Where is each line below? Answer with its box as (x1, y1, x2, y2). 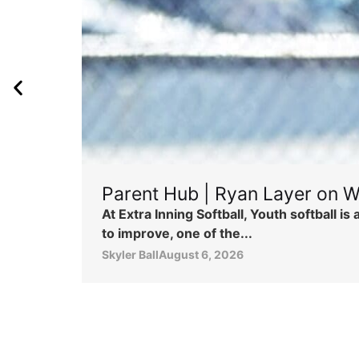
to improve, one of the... (102, 224, 252, 241)
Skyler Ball (102, 248, 159, 262)
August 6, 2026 (159, 248, 244, 262)
